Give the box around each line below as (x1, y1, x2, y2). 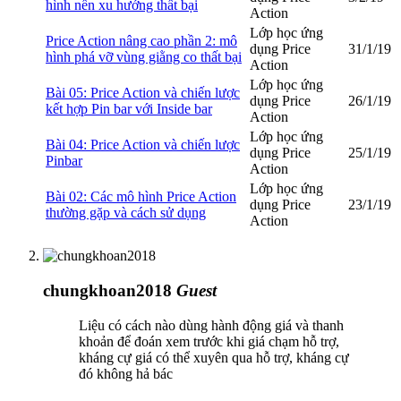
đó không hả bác (79, 365, 173, 381)
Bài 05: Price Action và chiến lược (46, 85, 240, 101)
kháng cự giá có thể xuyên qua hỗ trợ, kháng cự (79, 349, 349, 365)
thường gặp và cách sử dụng (46, 205, 206, 221)
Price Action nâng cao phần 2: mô (46, 33, 237, 49)
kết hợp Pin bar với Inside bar (46, 101, 212, 117)
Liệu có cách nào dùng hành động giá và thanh (79, 317, 344, 333)
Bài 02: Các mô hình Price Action (46, 189, 236, 205)
